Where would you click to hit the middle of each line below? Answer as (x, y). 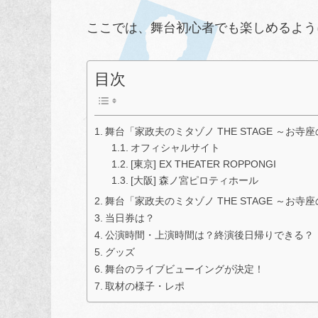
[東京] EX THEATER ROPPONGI (203, 165)
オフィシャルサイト (175, 148)
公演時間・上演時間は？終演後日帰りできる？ (209, 235)
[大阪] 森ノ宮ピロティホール (194, 181)
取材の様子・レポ (144, 286)
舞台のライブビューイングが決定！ (184, 269)
